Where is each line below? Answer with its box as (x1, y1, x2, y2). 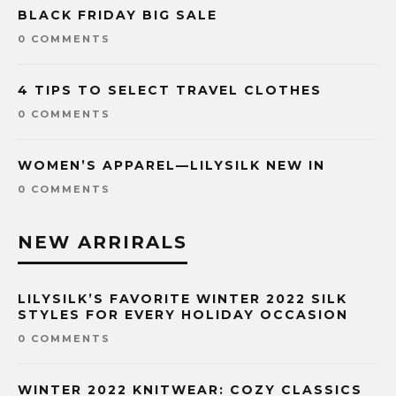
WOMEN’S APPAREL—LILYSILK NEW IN (18, 157, 325, 174)
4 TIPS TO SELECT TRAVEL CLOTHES (18, 82, 322, 99)
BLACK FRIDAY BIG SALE (18, 7, 217, 24)
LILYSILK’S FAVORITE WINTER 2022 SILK (18, 291, 347, 308)
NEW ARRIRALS (18, 232, 187, 254)
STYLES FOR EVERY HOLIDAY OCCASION (18, 307, 348, 324)
